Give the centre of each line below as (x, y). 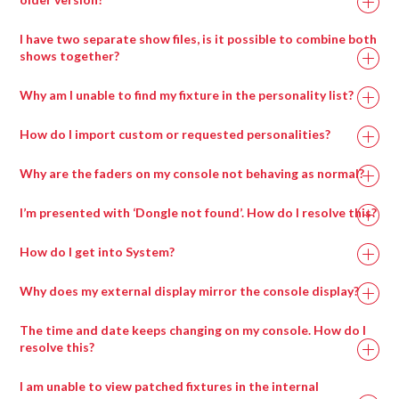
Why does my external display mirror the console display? (190, 291)
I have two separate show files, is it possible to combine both (199, 39)
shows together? (70, 56)
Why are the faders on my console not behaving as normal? (192, 174)
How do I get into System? (98, 252)
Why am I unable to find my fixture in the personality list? (187, 95)
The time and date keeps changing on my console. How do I (193, 330)
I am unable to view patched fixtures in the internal (170, 387)
